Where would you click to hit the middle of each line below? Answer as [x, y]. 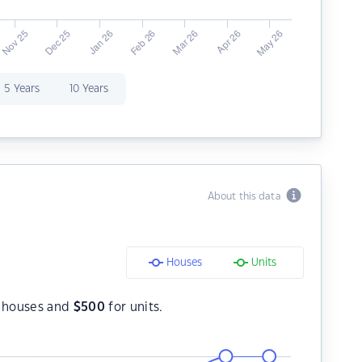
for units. [134, 307]
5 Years [21, 89]
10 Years [88, 89]
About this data [246, 196]
